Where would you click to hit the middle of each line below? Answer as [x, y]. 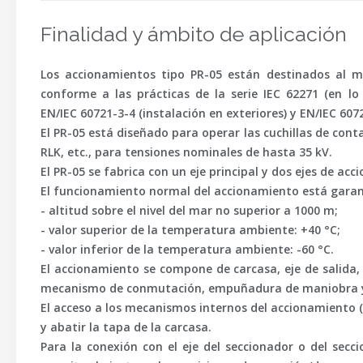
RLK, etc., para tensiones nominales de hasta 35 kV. [186, 152]
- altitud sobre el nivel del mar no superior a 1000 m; [189, 210]
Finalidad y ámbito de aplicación [194, 34]
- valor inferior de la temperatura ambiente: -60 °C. [187, 249]
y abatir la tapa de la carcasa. [126, 327]
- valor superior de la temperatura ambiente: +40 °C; [190, 230]
